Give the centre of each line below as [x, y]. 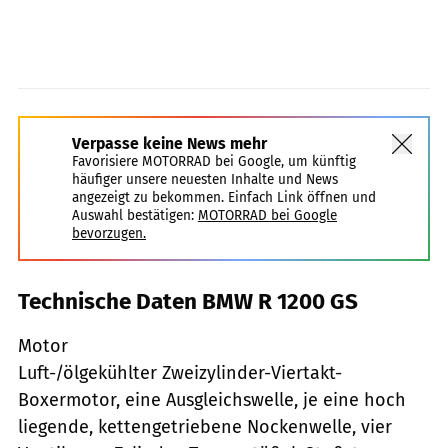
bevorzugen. [109, 233]
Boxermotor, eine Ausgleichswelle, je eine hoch [212, 399]
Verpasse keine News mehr [169, 143]
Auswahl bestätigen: [133, 215]
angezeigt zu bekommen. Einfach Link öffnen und [224, 197]
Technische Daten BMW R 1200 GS [188, 301]
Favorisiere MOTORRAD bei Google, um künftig [214, 161]
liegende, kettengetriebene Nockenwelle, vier [205, 426]
